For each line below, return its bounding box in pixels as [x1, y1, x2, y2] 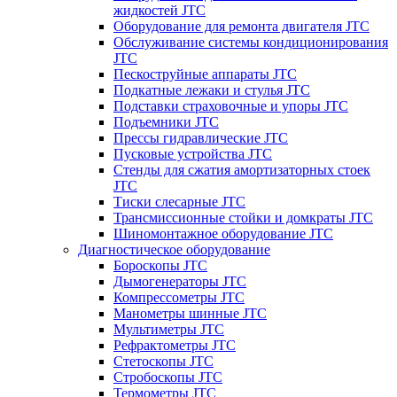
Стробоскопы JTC [113, 369, 222, 385]
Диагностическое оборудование [78, 241, 270, 257]
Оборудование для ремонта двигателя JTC [113, 18, 370, 34]
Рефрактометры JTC [113, 337, 236, 353]
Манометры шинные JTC [113, 305, 267, 321]
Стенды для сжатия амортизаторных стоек [113, 161, 370, 177]
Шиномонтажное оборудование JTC [113, 225, 333, 241]
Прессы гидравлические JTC [113, 129, 288, 145]
